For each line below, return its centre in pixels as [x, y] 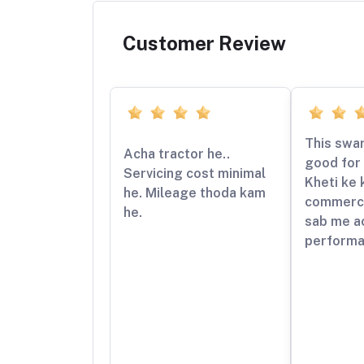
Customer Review [204, 43]
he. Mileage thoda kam [195, 193]
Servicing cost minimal [195, 173]
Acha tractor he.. [177, 154]
